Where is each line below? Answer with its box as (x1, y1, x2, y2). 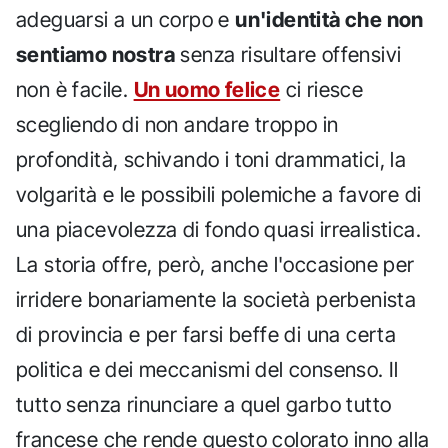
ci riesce (280, 76, 364, 102)
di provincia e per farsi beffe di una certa (16, 321, 397, 347)
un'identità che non (235, 6, 424, 32)
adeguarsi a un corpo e (16, 6, 236, 32)
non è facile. (16, 76, 134, 102)
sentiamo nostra (16, 41, 175, 67)
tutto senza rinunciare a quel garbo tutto (16, 391, 392, 417)
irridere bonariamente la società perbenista (16, 286, 417, 312)
